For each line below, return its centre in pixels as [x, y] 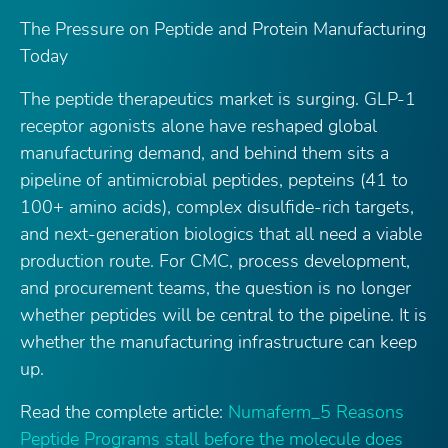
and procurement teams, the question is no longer [215, 288]
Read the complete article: [124, 412]
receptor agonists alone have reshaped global [198, 126]
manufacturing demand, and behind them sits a [204, 153]
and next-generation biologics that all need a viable [221, 234]
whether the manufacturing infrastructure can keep [218, 342]
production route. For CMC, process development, [215, 261]
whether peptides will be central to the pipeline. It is [223, 315]
